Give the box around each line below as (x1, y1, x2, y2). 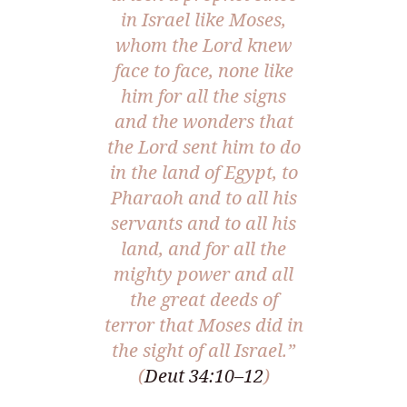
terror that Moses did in (104, 312, 303, 337)
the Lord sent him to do (106, 134, 301, 159)
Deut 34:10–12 (144, 362, 263, 388)
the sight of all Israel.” (112, 337, 295, 362)
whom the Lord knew (115, 32, 292, 57)
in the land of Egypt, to (109, 159, 298, 184)
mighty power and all (114, 261, 293, 286)
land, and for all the (121, 235, 286, 261)
